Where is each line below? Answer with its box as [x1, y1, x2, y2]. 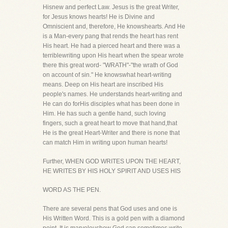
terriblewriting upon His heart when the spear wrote [43, 52, 184, 59]
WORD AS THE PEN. [43, 186, 101, 193]
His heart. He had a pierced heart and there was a [43, 42, 180, 49]
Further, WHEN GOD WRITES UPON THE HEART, [43, 158, 181, 165]
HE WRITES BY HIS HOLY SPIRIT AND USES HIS [43, 167, 181, 175]
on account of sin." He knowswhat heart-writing [43, 71, 172, 78]
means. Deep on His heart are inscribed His [43, 81, 163, 88]
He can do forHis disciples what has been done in [43, 100, 180, 107]
